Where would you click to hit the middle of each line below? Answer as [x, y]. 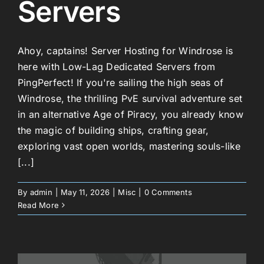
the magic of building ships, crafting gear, [113, 130]
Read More [39, 205]
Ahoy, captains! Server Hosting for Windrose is [126, 50]
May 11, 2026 [85, 192]
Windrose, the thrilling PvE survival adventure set [130, 98]
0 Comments [168, 192]
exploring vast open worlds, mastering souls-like [129, 146]
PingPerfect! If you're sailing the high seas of [121, 82]
